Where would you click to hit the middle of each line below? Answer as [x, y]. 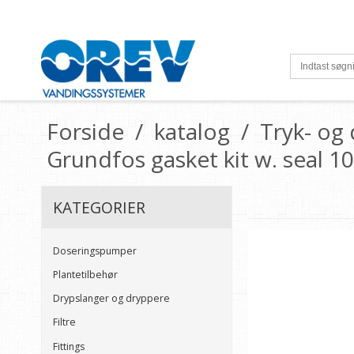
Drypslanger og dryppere [111, 299]
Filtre [64, 322]
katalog [192, 131]
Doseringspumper [95, 250]
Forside [85, 131]
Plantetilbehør [85, 274]
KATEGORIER [99, 207]
